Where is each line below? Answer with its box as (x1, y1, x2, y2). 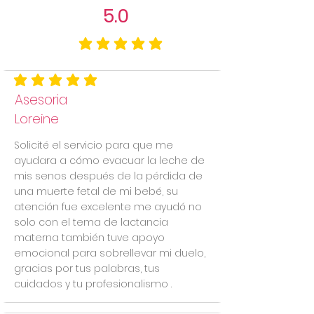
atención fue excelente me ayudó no (14, 200, 202, 214)
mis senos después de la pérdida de (14, 169, 203, 183)
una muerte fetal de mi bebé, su (14, 184, 178, 198)
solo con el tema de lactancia (14, 215, 168, 229)
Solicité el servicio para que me (14, 138, 173, 152)
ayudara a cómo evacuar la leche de (14, 153, 205, 168)
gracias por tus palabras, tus (14, 261, 160, 275)
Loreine (15, 110, 59, 128)
